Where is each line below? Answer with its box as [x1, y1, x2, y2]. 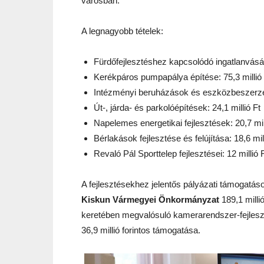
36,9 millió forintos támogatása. [81, 225, 200, 235]
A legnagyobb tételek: [81, 26, 163, 36]
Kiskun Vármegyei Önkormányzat [81, 194, 219, 204]
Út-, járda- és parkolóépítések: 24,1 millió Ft [94, 103, 260, 113]
